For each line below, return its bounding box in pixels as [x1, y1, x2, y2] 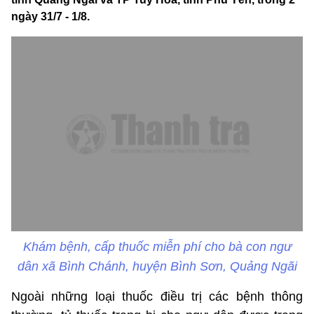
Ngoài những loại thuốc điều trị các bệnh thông [11, 289, 303, 303]
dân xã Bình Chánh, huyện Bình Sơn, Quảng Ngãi [17, 259, 297, 273]
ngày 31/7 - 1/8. [11, 11, 90, 23]
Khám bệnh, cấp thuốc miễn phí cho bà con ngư [22, 239, 292, 254]
